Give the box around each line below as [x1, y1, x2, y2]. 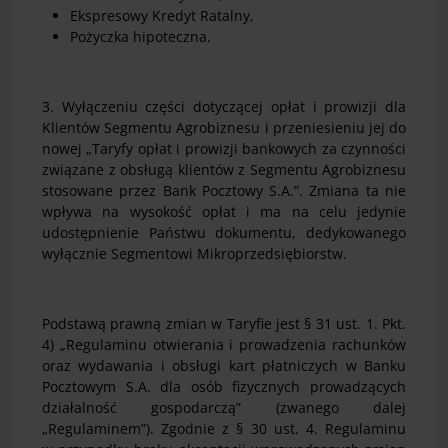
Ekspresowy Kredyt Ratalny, [70, 6, 254, 26]
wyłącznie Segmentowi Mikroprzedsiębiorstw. [42, 244, 347, 264]
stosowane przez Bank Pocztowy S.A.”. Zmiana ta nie [42, 181, 406, 201]
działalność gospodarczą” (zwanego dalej [42, 398, 406, 418]
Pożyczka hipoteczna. [70, 27, 211, 47]
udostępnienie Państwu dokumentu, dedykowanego [42, 223, 406, 243]
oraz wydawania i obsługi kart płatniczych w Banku [42, 356, 406, 376]
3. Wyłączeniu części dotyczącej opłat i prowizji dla [42, 97, 406, 117]
